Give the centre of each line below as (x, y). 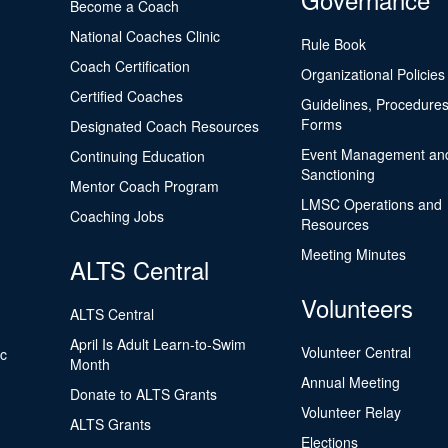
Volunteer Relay (350, 412)
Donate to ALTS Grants (144, 394)
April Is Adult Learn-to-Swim (158, 344)
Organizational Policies (372, 74)
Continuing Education (138, 156)
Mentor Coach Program (145, 186)
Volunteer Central (355, 352)
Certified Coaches (127, 96)
